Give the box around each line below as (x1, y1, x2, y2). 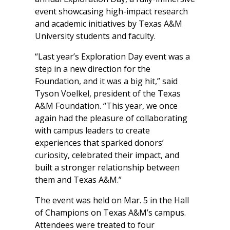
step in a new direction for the (35, 63, 150, 75)
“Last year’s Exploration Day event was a (35, 51, 190, 63)
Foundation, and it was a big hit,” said (35, 75, 178, 87)
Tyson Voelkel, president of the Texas (35, 88, 181, 100)
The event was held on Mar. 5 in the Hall (35, 195, 189, 206)
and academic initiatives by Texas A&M (35, 18, 182, 30)
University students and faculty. (35, 30, 156, 42)
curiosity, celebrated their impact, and (35, 149, 179, 161)
